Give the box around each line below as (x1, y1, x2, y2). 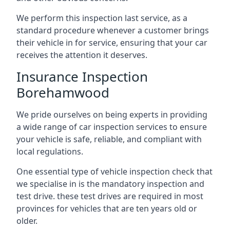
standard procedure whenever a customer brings (16, 25, 209, 36)
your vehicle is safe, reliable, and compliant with (16, 133, 202, 145)
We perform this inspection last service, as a (16, 12, 187, 24)
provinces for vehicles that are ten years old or (16, 203, 197, 214)
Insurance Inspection (16, 67, 148, 86)
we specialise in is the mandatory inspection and (16, 178, 204, 189)
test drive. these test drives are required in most (16, 190, 203, 202)
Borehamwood (16, 83, 109, 102)
